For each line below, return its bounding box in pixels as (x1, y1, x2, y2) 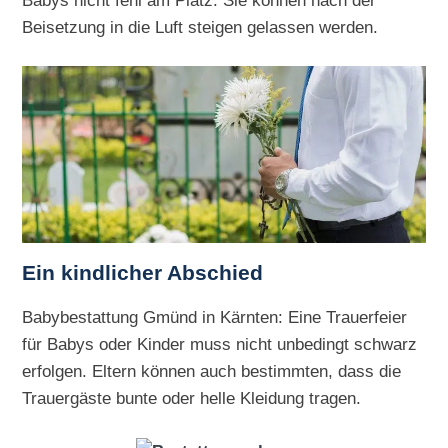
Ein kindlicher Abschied (22, 261, 264, 286)
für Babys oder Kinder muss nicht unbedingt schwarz (22, 334, 418, 355)
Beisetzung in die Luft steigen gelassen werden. (22, 16, 379, 37)
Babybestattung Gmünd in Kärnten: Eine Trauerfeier (22, 307, 408, 328)
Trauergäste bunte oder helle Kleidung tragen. (22, 388, 362, 409)
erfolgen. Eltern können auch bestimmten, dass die (22, 361, 402, 382)
